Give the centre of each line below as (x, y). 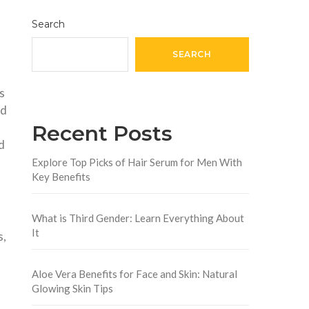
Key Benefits (61, 176)
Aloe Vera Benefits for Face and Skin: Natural (134, 273)
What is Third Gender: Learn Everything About (138, 218)
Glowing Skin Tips (72, 288)
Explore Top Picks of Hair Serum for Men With (137, 162)
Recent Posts (102, 133)
